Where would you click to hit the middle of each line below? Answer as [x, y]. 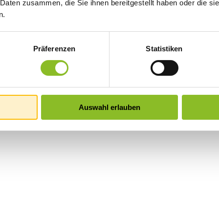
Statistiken [164, 48]
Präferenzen [54, 48]
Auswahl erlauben [109, 107]
